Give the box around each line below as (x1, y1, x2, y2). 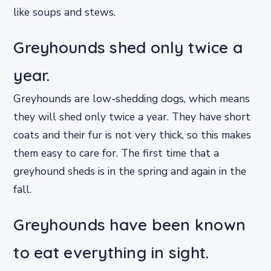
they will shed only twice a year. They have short (13, 109, 251, 125)
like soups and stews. (13, 5, 116, 20)
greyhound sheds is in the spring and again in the (13, 164, 247, 179)
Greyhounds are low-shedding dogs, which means (13, 91, 250, 106)
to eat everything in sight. (13, 243, 209, 263)
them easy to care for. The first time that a (13, 146, 220, 161)
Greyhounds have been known (13, 215, 246, 235)
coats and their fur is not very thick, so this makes (13, 128, 252, 143)
